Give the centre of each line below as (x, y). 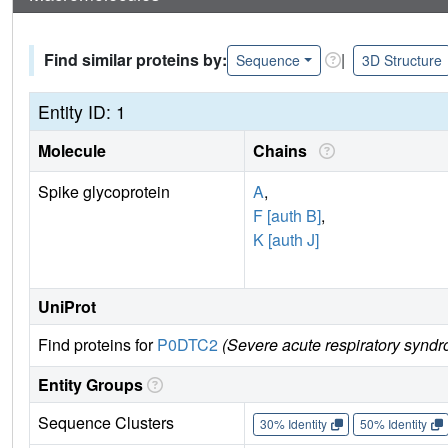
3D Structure (401, 59)
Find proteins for (97, 344)
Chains (284, 150)
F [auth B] (287, 215)
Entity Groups (90, 384)
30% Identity (293, 424)
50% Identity (393, 424)
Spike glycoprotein (104, 191)
